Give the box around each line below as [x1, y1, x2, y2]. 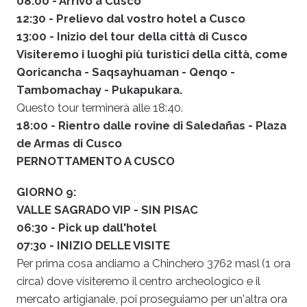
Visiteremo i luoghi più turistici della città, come [16, 47, 288, 62]
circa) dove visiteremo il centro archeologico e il [16, 273, 260, 288]
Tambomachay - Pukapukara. [16, 83, 182, 97]
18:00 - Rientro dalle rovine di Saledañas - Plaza [16, 119, 286, 133]
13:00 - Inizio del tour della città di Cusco [16, 29, 247, 44]
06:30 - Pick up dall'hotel [16, 220, 156, 234]
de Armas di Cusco [16, 136, 122, 151]
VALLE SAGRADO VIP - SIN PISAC [16, 202, 198, 217]
